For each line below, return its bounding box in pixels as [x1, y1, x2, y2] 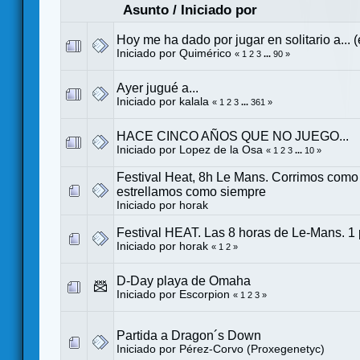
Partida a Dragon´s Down [117, 328, 261, 342]
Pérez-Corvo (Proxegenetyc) [179, 342, 325, 355]
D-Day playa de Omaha [117, 273, 251, 288]
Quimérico [179, 47, 231, 59]
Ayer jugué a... [117, 80, 198, 95]
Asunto [122, 2, 169, 18]
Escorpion [179, 288, 230, 301]
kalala [179, 95, 209, 108]
